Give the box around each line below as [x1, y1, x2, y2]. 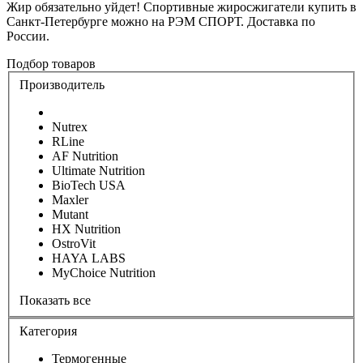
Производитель [19, 78, 105, 92]
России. [6, 29, 49, 44]
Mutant [52, 207, 88, 222]
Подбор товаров [6, 57, 96, 71]
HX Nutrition [52, 222, 121, 237]
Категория [19, 323, 77, 338]
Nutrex [52, 120, 88, 135]
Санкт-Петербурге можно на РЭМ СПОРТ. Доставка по [6, 15, 315, 29]
